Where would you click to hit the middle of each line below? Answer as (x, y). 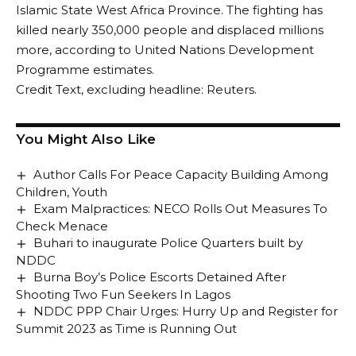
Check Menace (62, 226)
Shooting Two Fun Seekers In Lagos (123, 295)
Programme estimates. (85, 70)
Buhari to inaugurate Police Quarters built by (168, 243)
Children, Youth (62, 192)
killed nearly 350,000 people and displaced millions (170, 30)
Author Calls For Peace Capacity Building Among (181, 174)
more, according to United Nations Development (165, 50)
